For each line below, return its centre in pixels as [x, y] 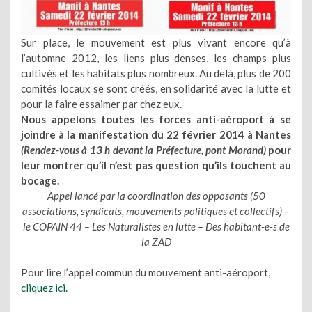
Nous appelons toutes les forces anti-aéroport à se [156, 119]
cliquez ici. [44, 288]
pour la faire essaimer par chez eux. [101, 103]
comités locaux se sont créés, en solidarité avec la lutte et [156, 88]
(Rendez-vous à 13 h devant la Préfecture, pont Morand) [143, 149]
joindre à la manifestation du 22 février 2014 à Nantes [156, 134]
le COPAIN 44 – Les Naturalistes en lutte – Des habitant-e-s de [156, 226]
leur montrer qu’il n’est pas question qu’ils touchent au [156, 165]
